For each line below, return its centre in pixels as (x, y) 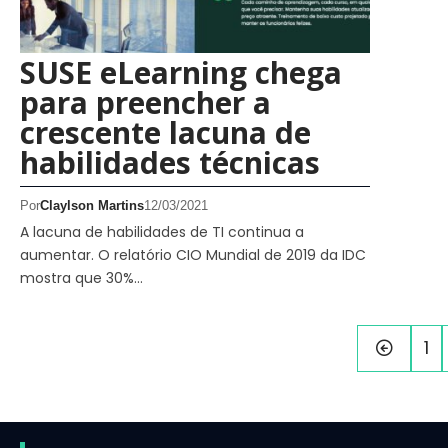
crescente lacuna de (165, 132)
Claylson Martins (92, 205)
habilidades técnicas (170, 162)
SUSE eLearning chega (181, 72)
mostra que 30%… (81, 277)
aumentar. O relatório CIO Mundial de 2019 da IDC (193, 254)
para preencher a (145, 102)
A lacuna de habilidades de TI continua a (162, 231)
